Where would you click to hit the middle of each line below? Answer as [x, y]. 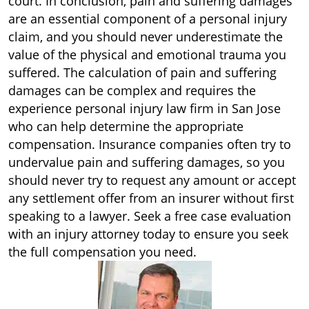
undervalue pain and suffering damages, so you [147, 162]
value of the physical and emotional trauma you [147, 54]
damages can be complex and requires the [132, 90]
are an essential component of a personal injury [148, 19]
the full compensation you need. [102, 252]
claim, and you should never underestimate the [146, 37]
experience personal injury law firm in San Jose [144, 108]
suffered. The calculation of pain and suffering [142, 72]
